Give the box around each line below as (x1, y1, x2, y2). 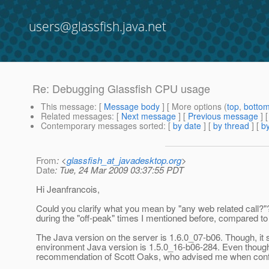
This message (41, 100, 94, 113)
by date (173, 119, 201, 132)
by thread (213, 119, 249, 132)
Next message (121, 110, 176, 122)
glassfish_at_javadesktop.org (67, 154, 181, 167)
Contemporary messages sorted (41, 119, 163, 132)
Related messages (41, 110, 112, 122)
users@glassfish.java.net (29, 18, 166, 35)
